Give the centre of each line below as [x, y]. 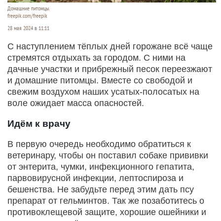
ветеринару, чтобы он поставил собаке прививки [108, 156]
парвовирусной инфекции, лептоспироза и [95, 178]
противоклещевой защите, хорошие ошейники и [107, 212]
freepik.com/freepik [27, 16]
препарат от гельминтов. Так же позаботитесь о [106, 201]
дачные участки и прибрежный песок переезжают [110, 69]
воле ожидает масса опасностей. [76, 103]
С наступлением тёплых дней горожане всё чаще [110, 47]
